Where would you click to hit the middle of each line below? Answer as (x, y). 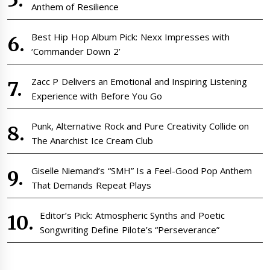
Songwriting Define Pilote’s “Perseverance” (130, 230)
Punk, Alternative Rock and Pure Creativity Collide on (140, 126)
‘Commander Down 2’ (76, 52)
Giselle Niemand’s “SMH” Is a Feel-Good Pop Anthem (142, 171)
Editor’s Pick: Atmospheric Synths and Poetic (132, 215)
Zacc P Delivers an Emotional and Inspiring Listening (140, 82)
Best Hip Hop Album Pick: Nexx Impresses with (131, 37)
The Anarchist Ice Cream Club (93, 141)
